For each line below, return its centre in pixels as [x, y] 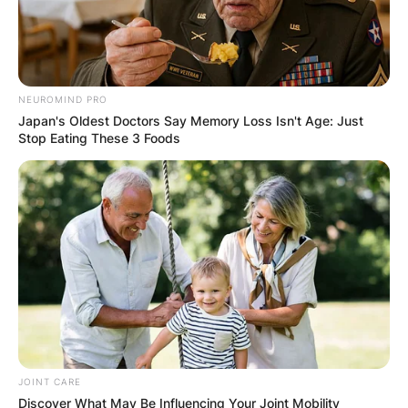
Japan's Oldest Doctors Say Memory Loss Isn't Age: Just [191, 120]
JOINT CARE [50, 382]
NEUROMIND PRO [63, 99]
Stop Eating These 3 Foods [99, 138]
